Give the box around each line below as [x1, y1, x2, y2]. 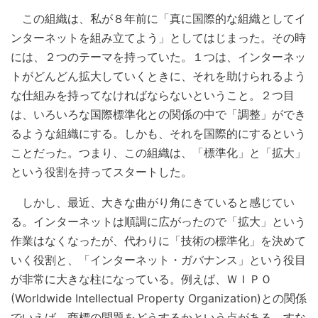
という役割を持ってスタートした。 [11, 165, 192, 180]
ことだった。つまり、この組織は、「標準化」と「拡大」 [11, 146, 306, 160]
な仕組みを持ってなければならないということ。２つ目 [11, 88, 295, 103]
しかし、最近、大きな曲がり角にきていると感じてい [11, 195, 295, 210]
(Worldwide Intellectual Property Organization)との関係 [11, 291, 307, 306]
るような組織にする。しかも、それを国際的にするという [11, 126, 306, 141]
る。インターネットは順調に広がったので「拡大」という [11, 214, 306, 229]
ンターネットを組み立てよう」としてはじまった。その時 [11, 31, 306, 45]
